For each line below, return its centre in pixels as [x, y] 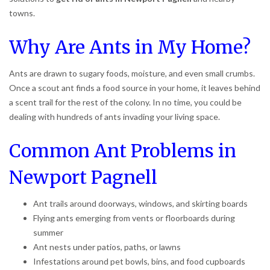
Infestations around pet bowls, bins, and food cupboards [139, 261]
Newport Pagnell [83, 177]
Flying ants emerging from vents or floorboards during [134, 218]
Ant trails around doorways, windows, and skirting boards [140, 203]
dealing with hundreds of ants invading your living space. [115, 116]
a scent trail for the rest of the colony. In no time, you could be [125, 102]
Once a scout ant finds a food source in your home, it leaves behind [135, 87]
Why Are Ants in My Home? [130, 47]
